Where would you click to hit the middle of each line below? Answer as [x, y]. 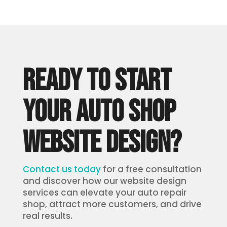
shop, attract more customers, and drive [112, 204]
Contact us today [62, 169]
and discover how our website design [104, 181]
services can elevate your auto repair [104, 193]
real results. [47, 216]
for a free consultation [151, 169]
